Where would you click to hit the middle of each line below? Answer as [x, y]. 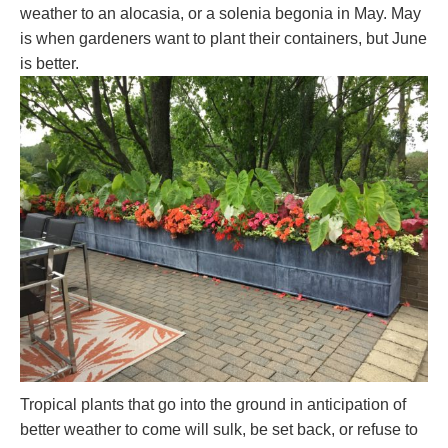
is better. [49, 64]
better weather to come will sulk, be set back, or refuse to [219, 430]
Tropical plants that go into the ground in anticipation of [213, 405]
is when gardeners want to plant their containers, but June [223, 39]
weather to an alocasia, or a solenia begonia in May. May [220, 14]
